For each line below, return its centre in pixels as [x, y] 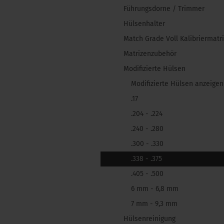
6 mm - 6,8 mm [155, 189]
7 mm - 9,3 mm [154, 204]
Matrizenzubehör [150, 54]
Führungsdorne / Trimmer [164, 9]
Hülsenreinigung [149, 219]
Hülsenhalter [144, 24]
